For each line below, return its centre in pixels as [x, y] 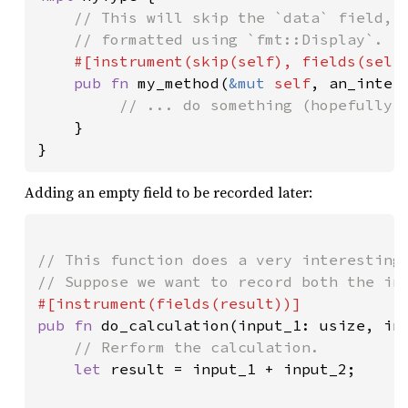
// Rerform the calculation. [197, 347]
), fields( [320, 61]
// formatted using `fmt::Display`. [210, 39]
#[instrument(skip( [156, 61]
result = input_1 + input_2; [233, 368]
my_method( [183, 82]
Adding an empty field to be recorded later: [168, 192]
